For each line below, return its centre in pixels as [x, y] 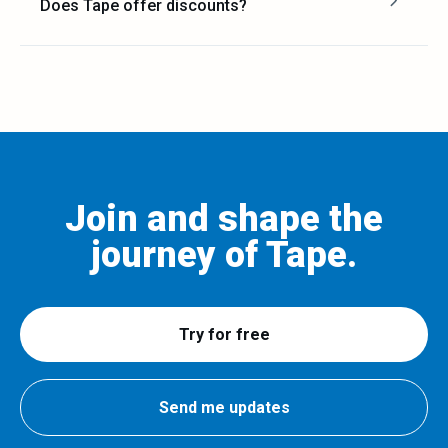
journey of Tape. [224, 255]
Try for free [224, 334]
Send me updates [224, 407]
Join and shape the [224, 219]
